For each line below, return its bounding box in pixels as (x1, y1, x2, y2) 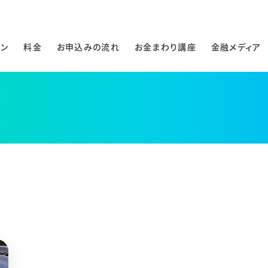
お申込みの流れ (56, 40, 120, 53)
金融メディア (211, 40, 261, 53)
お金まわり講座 (134, 40, 196, 53)
